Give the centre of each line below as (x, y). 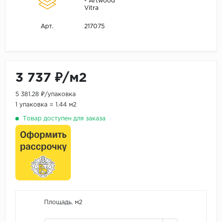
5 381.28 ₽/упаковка (46, 94)
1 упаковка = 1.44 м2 (46, 105)
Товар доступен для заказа (64, 118)
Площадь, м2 (63, 202)
